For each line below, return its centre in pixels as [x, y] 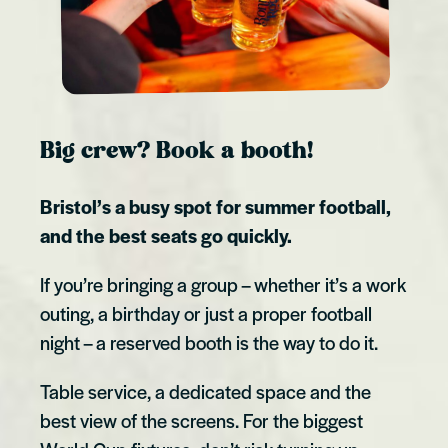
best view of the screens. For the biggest [201, 420]
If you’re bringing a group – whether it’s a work [223, 284]
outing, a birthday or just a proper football [206, 313]
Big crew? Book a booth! [176, 152]
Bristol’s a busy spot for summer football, [215, 206]
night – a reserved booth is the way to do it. [211, 342]
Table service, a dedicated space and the [205, 391]
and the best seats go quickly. [166, 235]
